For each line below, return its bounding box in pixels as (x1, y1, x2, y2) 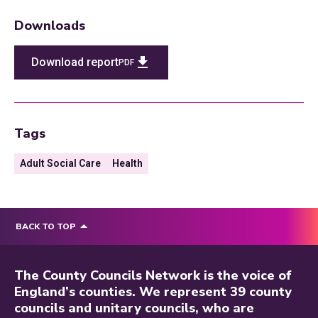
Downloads (14, 17, 85, 35)
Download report (31, 55, 119, 70)
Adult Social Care (20, 158, 101, 170)
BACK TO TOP (16, 221, 75, 233)
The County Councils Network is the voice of (14, 267, 292, 285)
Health (112, 158, 143, 170)
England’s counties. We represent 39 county (14, 283, 292, 301)
